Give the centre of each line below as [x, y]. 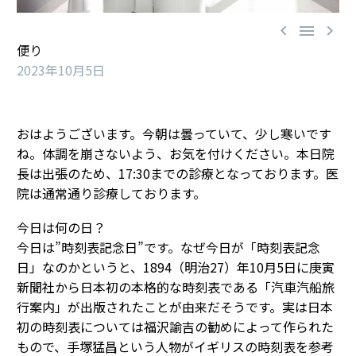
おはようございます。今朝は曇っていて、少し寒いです [174, 134]
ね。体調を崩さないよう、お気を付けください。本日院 [176, 154]
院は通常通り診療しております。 [111, 193]
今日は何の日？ [61, 227]
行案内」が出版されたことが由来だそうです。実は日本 [175, 306]
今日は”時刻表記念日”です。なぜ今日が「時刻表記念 [168, 247]
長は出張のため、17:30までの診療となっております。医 [178, 174]
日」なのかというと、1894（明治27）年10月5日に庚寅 [176, 267]
